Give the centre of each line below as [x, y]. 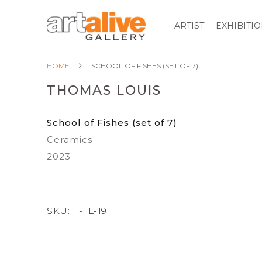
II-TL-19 [89, 211]
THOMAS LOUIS [104, 90]
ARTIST [189, 25]
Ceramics [70, 139]
